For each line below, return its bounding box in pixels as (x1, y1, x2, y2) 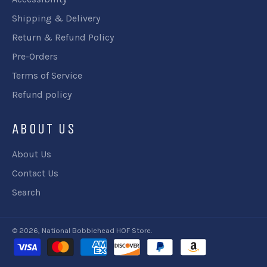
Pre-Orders (12, 51, 58, 62)
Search (12, 187, 41, 198)
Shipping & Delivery (12, 13, 100, 24)
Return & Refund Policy (12, 32, 114, 43)
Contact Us (12, 167, 58, 179)
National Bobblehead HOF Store (42, 226, 151, 235)
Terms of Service (12, 70, 82, 81)
